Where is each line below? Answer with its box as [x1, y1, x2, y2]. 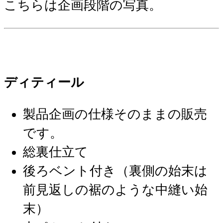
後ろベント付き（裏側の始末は [23, 163, 208, 178]
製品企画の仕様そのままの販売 [23, 107, 208, 121]
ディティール [4, 75, 84, 90]
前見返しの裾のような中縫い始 [23, 182, 208, 197]
